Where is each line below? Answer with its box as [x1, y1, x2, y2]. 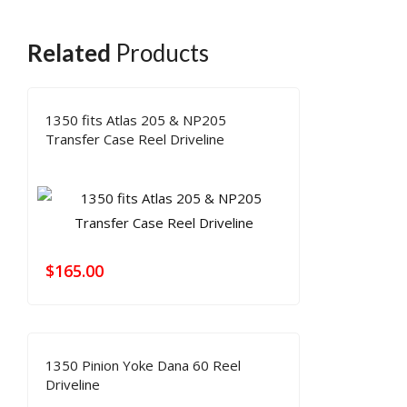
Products [111, 38, 209, 68]
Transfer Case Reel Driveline [45, 130, 224, 149]
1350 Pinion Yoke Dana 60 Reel [45, 356, 241, 375]
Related [27, 38, 111, 68]
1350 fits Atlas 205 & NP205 [45, 111, 226, 130]
